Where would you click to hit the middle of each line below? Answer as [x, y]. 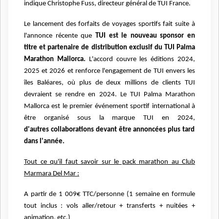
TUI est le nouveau [128, 36]
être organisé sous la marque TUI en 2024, [109, 118]
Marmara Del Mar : [52, 174]
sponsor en [177, 36]
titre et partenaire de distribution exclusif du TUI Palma [109, 48]
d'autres [37, 130]
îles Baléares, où [52, 83]
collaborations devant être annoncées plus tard [123, 130]
